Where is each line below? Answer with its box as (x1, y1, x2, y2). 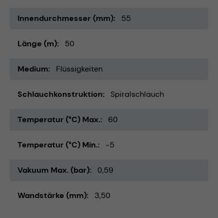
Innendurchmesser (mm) (18, 13, 113, 23)
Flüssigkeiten (56, 63, 103, 74)
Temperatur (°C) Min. (18, 139, 98, 150)
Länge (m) (18, 38, 57, 49)
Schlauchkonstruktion (18, 89, 103, 99)
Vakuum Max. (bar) (18, 164, 90, 175)
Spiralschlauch (110, 89, 164, 99)
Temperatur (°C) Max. (18, 114, 100, 125)
